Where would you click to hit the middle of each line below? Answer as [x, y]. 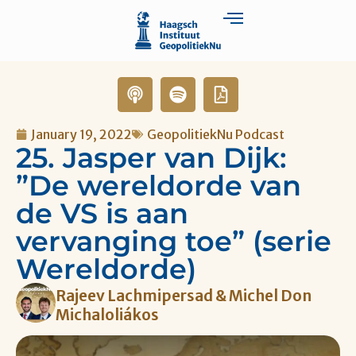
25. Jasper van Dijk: [151, 157]
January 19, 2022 [81, 134]
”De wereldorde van [159, 185]
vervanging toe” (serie [174, 241]
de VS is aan [102, 213]
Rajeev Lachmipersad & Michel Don [184, 295]
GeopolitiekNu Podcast [216, 134]
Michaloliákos [107, 314]
